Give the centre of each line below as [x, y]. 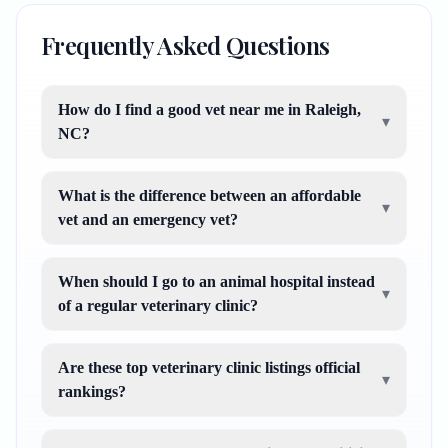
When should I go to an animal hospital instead [216, 281]
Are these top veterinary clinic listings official [209, 367]
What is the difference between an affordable [209, 195]
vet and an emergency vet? [148, 219]
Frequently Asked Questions [185, 45]
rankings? [92, 391]
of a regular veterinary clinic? [158, 305]
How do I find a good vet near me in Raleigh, [209, 109]
